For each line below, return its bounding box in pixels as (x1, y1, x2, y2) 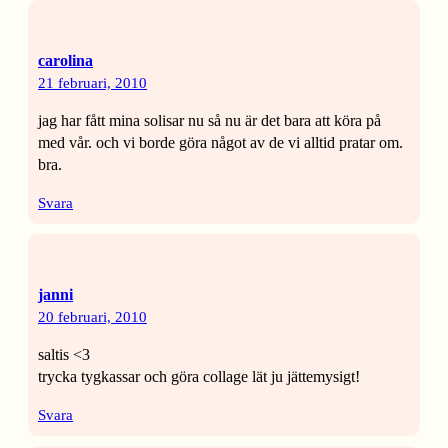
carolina (38, 52, 93, 70)
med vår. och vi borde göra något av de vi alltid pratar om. (38, 134, 403, 152)
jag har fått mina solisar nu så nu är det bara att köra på (38, 112, 381, 130)
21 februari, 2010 (38, 75, 147, 92)
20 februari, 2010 (38, 309, 147, 326)
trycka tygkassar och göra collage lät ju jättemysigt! (38, 368, 360, 386)
